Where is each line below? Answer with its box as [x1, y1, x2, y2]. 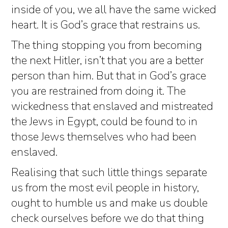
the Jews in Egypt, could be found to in [11, 114, 197, 130]
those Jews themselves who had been [11, 129, 196, 145]
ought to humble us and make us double [11, 195, 208, 211]
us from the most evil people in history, [11, 180, 199, 196]
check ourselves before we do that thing [11, 211, 204, 226]
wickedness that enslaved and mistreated [11, 99, 213, 115]
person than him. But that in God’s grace [11, 68, 206, 84]
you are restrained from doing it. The [11, 83, 186, 99]
